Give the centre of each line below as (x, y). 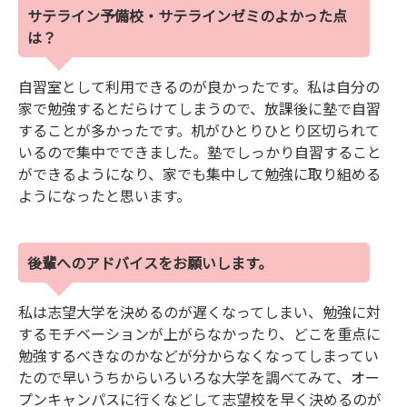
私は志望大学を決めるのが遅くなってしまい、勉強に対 (199, 312)
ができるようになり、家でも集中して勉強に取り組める (199, 174)
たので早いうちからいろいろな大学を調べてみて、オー (199, 377)
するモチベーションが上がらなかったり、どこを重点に (199, 334)
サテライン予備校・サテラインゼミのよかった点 (187, 16)
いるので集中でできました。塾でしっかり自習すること (200, 152)
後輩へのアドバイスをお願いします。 (150, 263)
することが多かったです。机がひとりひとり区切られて (199, 130)
